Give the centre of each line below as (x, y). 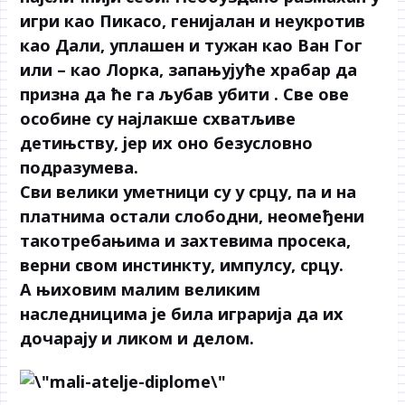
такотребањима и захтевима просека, (186, 240)
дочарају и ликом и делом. (137, 338)
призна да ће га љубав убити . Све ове (185, 94)
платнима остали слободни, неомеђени (193, 216)
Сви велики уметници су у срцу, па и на (188, 191)
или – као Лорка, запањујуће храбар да (189, 69)
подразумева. (80, 167)
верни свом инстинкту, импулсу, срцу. (182, 264)
